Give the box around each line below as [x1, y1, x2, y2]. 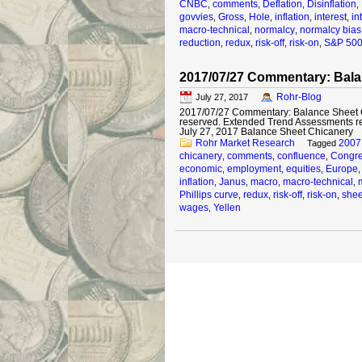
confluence [277, 150, 326, 162]
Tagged [307, 138, 336, 148]
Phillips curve [179, 189, 238, 200]
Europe [326, 163, 358, 175]
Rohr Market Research [196, 137, 295, 149]
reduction [179, 37, 221, 48]
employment [227, 163, 281, 175]
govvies [179, 11, 213, 23]
